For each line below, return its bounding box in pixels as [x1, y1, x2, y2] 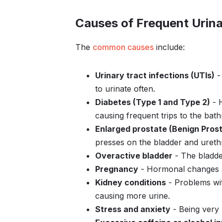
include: [154, 42, 185, 52]
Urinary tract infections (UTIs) [95, 70, 215, 80]
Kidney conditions [95, 177, 166, 187]
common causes [93, 42, 154, 52]
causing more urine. [95, 191, 170, 201]
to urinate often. [95, 84, 155, 94]
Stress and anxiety [95, 204, 170, 214]
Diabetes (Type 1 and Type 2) [95, 97, 210, 107]
